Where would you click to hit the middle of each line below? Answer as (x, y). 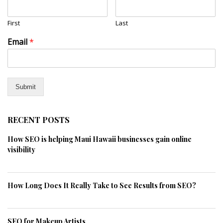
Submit (26, 87)
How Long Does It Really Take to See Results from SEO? (102, 185)
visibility (21, 149)
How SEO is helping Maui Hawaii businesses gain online (100, 139)
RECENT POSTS (39, 119)
